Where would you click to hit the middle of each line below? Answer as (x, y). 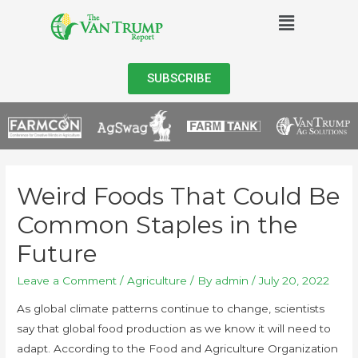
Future (58, 253)
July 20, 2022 (294, 280)
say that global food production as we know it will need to (174, 329)
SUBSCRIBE (179, 78)
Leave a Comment (67, 280)
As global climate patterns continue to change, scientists (171, 309)
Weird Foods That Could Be (179, 196)
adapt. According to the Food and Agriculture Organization (178, 349)
